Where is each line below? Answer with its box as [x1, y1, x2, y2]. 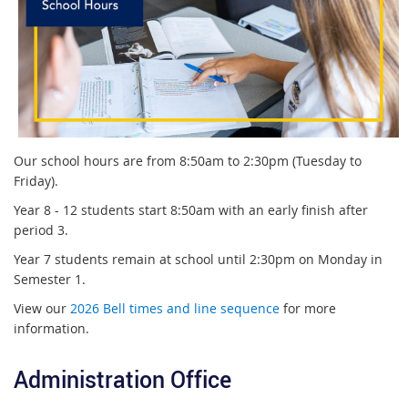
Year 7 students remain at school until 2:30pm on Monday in [14, 250, 382, 268]
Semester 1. [14, 270, 86, 288]
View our [14, 299, 70, 317]
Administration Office [14, 363, 231, 395]
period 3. [14, 220, 72, 239]
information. [14, 319, 89, 337]
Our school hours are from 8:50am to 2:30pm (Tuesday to [14, 151, 362, 169]
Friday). [14, 171, 58, 189]
